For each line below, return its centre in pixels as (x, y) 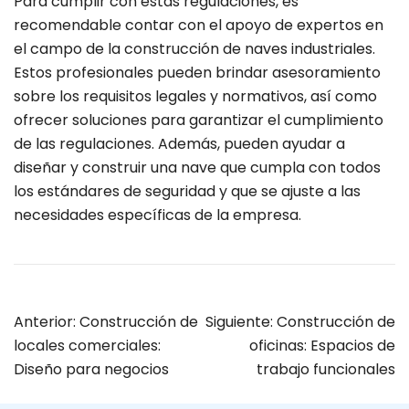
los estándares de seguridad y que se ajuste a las (187, 192)
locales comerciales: (87, 346)
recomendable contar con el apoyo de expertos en (199, 26)
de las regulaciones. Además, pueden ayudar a (179, 144)
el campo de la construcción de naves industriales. (194, 49)
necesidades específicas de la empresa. (157, 215)
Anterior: (45, 322)
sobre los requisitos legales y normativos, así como (195, 97)
